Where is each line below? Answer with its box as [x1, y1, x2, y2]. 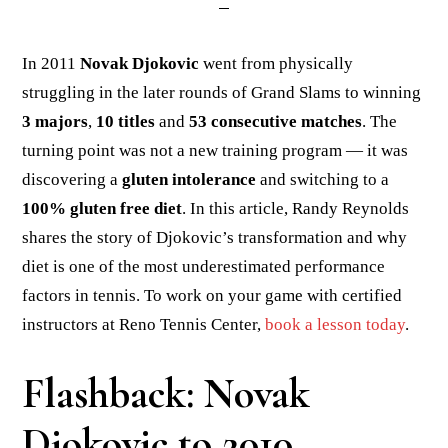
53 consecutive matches [189, 112, 363, 131]
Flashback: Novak [22, 368, 311, 419]
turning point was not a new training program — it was [22, 141, 409, 160]
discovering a [22, 170, 123, 189]
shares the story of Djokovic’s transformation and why [22, 228, 408, 247]
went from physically [199, 54, 354, 73]
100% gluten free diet [22, 199, 183, 218]
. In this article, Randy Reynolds [182, 199, 410, 218]
